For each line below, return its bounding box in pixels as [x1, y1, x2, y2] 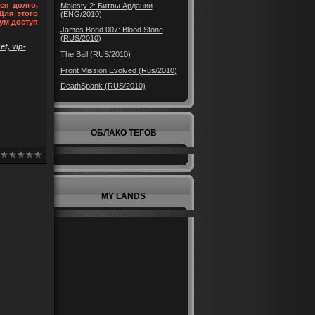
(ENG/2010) [60, 9, 102, 18]
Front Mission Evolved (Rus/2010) [60, 65, 177, 75]
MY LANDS [101, 191, 146, 201]
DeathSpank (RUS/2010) [60, 82, 146, 91]
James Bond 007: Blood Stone [60, 25, 163, 34]
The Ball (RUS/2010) [60, 49, 131, 58]
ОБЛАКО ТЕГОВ [90, 128, 157, 138]
